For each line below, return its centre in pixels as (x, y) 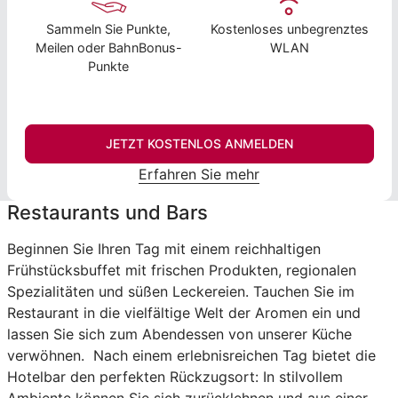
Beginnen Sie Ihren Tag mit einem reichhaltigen (163, 248)
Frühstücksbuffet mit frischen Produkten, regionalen (181, 270)
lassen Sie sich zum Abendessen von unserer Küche (179, 334)
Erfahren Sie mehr (199, 174)
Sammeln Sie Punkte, (109, 28)
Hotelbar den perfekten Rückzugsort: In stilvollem (175, 376)
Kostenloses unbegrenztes (289, 28)
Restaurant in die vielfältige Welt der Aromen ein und (183, 312)
